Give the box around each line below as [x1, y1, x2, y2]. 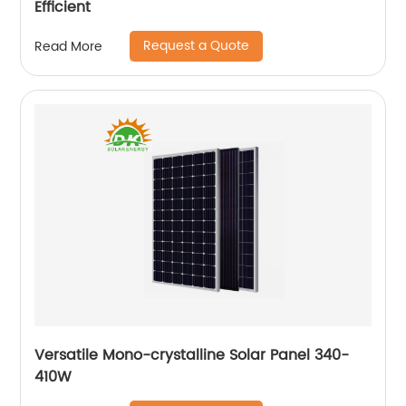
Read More [34, 35, 103, 57]
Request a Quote [143, 35, 250, 57]
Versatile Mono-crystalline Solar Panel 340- [34, 343, 350, 368]
